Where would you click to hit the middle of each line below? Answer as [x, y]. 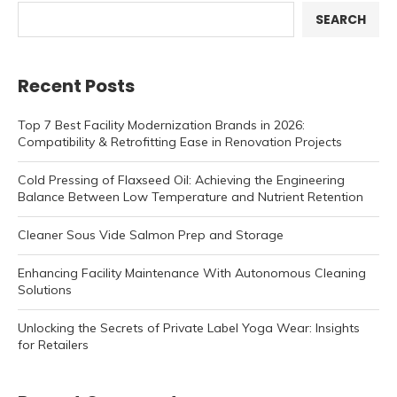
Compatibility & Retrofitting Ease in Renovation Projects [180, 142]
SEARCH [341, 20]
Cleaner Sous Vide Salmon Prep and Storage [151, 235]
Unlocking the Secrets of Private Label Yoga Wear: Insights [189, 328]
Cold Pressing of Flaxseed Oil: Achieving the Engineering [181, 180]
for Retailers [53, 345]
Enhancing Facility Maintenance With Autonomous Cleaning [192, 273]
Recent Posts [76, 86]
